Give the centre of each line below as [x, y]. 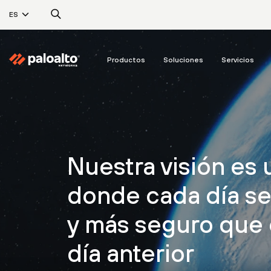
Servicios [238, 60]
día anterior [131, 253]
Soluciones [183, 60]
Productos [126, 60]
